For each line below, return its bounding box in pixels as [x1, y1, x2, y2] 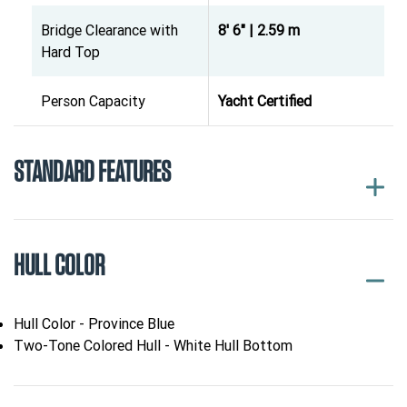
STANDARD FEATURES [14, 158, 171, 188]
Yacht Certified [218, 92, 312, 111]
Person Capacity [41, 92, 145, 111]
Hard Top [41, 43, 100, 62]
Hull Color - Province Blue [14, 314, 174, 333]
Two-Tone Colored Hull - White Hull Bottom [14, 336, 293, 355]
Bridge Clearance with [41, 21, 178, 40]
